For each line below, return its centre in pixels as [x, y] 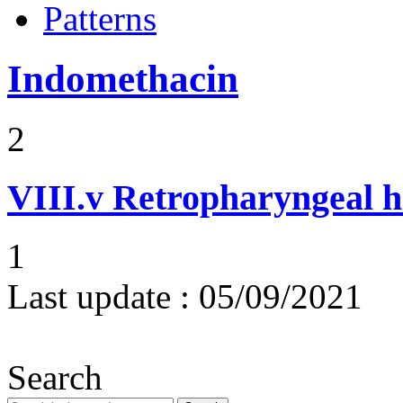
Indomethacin [123, 79]
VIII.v [55, 197]
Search [55, 377]
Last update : [99, 296]
